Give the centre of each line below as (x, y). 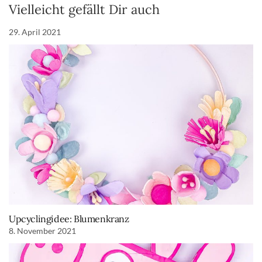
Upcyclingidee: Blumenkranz (69, 218)
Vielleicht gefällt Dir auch (84, 10)
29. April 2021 (35, 32)
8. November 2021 (42, 230)
